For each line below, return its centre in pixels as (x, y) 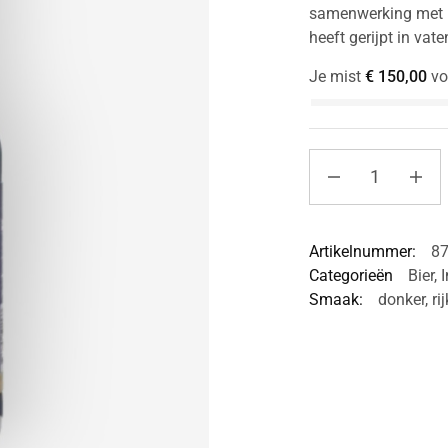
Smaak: (335, 299)
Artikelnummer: (362, 251)
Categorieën (350, 275)
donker (401, 299)
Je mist (336, 76)
